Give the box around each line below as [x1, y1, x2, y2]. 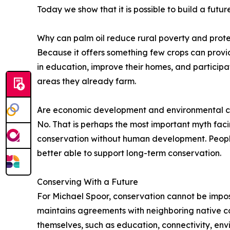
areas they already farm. [37, 76, 136, 87]
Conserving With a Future [37, 177, 138, 187]
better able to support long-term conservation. [37, 148, 221, 159]
